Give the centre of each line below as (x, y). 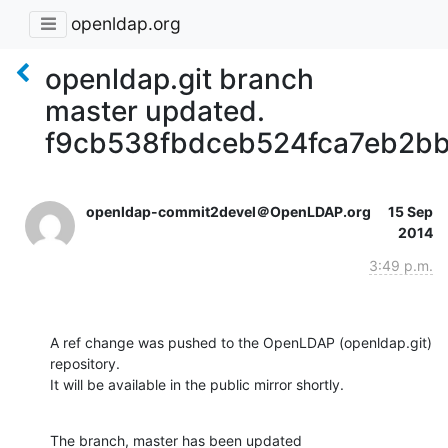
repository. (85, 363)
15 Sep (410, 211)
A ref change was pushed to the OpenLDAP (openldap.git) (241, 342)
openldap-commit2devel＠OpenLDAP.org (228, 211)
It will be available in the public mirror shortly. (197, 384)
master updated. (155, 110)
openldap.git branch (179, 78)
